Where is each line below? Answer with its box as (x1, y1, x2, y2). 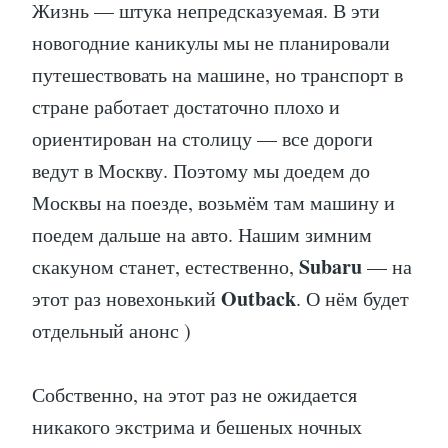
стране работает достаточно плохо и (32, 93, 340, 121)
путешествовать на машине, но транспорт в (32, 61, 403, 89)
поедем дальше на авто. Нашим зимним (32, 221, 372, 249)
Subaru (299, 252, 362, 282)
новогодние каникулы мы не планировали (32, 29, 390, 57)
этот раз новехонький (32, 285, 221, 313)
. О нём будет (296, 285, 409, 313)
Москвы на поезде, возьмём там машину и (32, 189, 395, 217)
